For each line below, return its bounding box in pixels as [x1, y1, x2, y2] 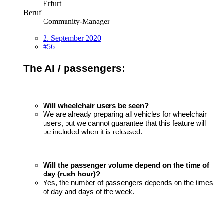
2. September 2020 [43, 34, 101, 43]
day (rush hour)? [43, 170, 100, 178]
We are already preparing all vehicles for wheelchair [43, 110, 207, 119]
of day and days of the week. [43, 188, 134, 196]
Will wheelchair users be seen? [43, 102, 149, 110]
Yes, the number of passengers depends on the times [43, 179, 213, 187]
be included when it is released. [43, 128, 142, 136]
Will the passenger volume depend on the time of [43, 161, 209, 170]
